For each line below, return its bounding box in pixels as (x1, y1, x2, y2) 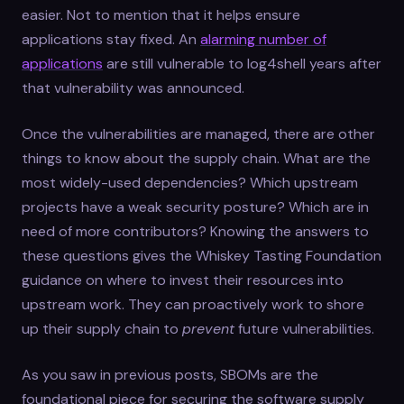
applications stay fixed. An (22, 30, 200, 50)
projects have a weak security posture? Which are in (22, 197, 369, 217)
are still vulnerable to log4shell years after (103, 54, 381, 74)
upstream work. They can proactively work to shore (22, 295, 364, 315)
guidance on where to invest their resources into (22, 271, 344, 290)
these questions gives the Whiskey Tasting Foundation (22, 246, 381, 266)
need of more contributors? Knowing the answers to (22, 222, 369, 242)
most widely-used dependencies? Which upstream (22, 173, 358, 193)
